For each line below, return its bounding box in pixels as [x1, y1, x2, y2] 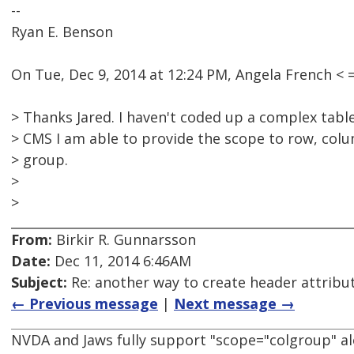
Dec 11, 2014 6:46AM [51, 251, 191, 271]
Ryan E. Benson [11, 22, 113, 42]
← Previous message [11, 294, 158, 314]
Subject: [11, 273, 67, 292]
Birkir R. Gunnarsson [52, 230, 196, 250]
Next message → [174, 294, 295, 314]
